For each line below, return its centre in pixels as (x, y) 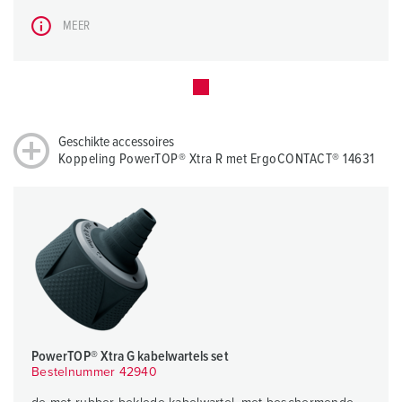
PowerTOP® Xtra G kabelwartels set (130, 357)
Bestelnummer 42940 (95, 373)
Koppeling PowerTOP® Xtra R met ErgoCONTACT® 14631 (217, 159)
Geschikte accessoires (116, 142)
